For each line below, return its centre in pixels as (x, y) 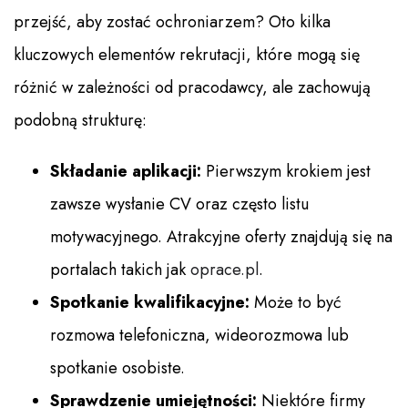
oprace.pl (224, 270)
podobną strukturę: (80, 121)
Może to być (296, 303)
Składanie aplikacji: (126, 172)
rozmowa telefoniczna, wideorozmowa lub (199, 336)
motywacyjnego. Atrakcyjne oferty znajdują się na (221, 237)
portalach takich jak (120, 270)
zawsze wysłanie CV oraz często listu (179, 204)
